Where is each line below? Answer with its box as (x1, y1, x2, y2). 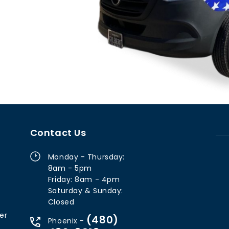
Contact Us (30, 126, 86, 140)
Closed (48, 197, 75, 208)
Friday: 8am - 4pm (48, 174, 120, 185)
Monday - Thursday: (48, 152, 125, 163)
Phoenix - (48, 216, 84, 226)
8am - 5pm (48, 163, 92, 174)
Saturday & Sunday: (48, 186, 123, 196)
